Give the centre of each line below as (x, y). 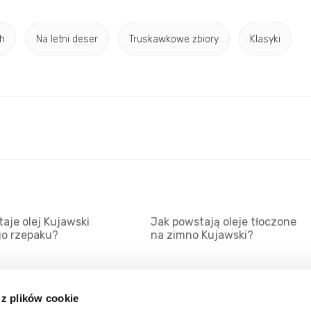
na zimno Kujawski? (202, 235)
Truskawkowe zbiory (174, 39)
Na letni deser (67, 39)
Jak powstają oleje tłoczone (223, 222)
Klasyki (265, 39)
